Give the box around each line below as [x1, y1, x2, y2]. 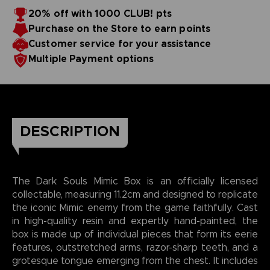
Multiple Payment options [28, 52, 154, 65]
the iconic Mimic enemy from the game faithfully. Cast [11, 201, 259, 213]
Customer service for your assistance [28, 37, 212, 50]
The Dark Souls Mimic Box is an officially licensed [11, 175, 259, 187]
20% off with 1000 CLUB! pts [28, 7, 172, 20]
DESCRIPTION [19, 122, 120, 140]
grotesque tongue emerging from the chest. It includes [11, 254, 259, 266]
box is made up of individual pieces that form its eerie [11, 228, 259, 240]
